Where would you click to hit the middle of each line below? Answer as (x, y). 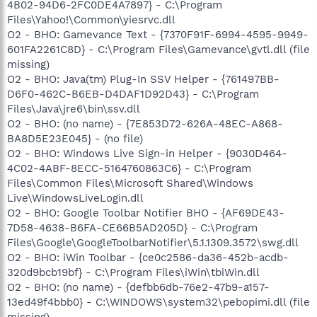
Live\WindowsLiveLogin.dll (75, 198)
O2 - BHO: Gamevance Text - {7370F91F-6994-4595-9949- (158, 34)
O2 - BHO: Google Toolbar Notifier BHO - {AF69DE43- (146, 213)
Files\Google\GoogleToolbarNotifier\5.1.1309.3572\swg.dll (153, 242)
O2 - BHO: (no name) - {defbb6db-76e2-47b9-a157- (138, 287)
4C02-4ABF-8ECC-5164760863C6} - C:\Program (129, 168)
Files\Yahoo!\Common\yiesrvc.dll (91, 19)
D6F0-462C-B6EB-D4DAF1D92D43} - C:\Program (133, 94)
